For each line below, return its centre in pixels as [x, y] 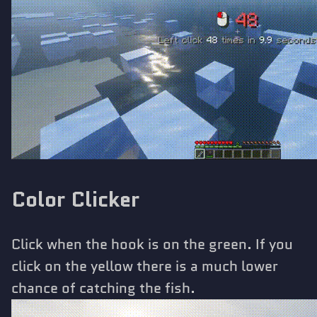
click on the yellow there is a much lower [145, 266]
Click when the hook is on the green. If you [152, 244]
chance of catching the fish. [103, 288]
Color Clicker [75, 199]
